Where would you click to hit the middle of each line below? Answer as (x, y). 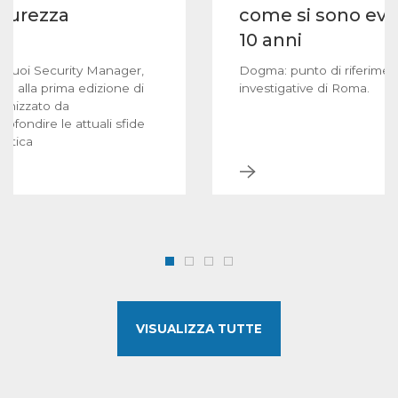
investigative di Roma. (304, 88)
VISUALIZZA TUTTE (199, 329)
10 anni (271, 40)
